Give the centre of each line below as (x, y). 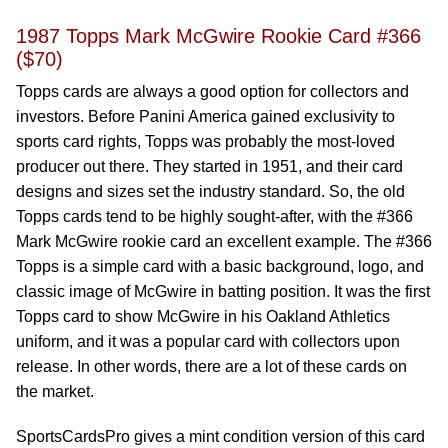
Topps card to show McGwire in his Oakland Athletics (203, 316)
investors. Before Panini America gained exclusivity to (205, 116)
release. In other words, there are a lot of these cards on (211, 366)
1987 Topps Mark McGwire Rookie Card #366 (218, 36)
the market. (57, 391)
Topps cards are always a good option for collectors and (212, 91)
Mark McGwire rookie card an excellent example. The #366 (224, 241)
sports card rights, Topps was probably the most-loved (205, 141)
